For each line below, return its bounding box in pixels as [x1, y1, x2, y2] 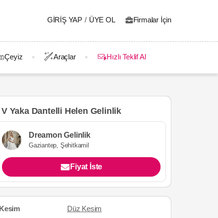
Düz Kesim [67, 204, 102, 213]
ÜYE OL [89, 16, 115, 24]
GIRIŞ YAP [47, 16, 83, 24]
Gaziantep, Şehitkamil [29, 141, 89, 149]
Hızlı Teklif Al [107, 53, 146, 61]
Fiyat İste [70, 162, 103, 171]
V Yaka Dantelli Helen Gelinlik [1, 106, 121, 116]
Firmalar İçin [133, 16, 171, 24]
